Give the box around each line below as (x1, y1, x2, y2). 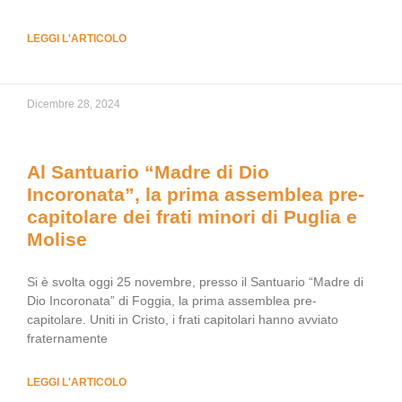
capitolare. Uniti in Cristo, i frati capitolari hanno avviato (27, 312, 338, 327)
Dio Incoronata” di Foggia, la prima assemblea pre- (27, 293, 317, 308)
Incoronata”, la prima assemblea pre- (27, 184, 364, 205)
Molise (27, 229, 87, 249)
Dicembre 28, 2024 (27, 98, 120, 110)
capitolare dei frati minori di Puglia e (27, 206, 357, 227)
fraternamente (27, 331, 108, 345)
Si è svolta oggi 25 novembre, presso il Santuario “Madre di (27, 275, 363, 289)
